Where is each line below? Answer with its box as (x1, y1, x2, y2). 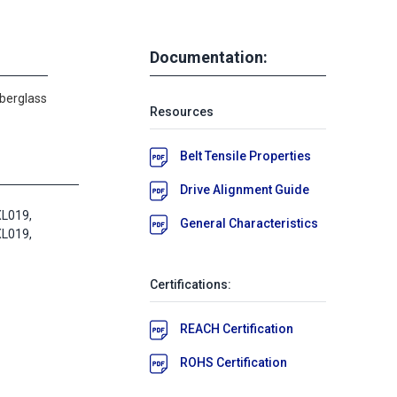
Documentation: (150, 47, 268, 66)
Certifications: (150, 276, 231, 292)
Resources (150, 104, 214, 119)
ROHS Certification (180, 354, 287, 370)
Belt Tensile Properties (180, 148, 311, 163)
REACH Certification (180, 321, 293, 336)
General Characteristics (180, 215, 318, 230)
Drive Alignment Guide (180, 182, 309, 197)
